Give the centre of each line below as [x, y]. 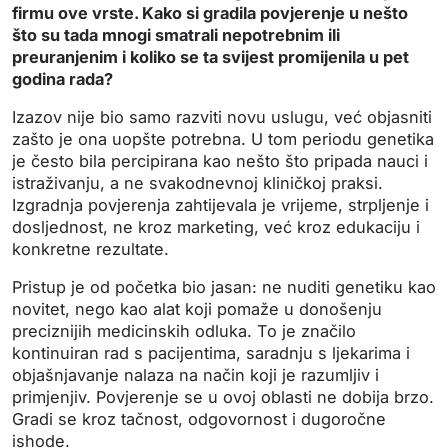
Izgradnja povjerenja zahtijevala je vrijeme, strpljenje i [220, 205]
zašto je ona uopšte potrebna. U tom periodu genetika [223, 139]
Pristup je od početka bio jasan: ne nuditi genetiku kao [224, 287]
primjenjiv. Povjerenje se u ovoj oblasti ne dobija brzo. [223, 397]
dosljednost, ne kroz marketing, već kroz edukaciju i [216, 227]
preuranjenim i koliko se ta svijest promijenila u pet [210, 57]
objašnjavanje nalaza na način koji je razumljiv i [195, 375]
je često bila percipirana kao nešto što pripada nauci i [220, 161]
